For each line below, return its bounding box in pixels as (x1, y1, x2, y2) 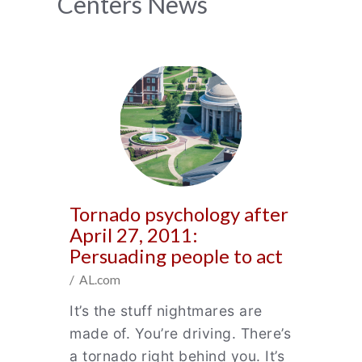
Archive (44, 19, 144, 55)
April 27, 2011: (69, 223, 198, 246)
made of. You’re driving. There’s (69, 325, 291, 342)
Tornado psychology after (69, 202, 288, 225)
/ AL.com (69, 272, 120, 287)
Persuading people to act (69, 244, 287, 267)
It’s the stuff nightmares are (69, 302, 263, 319)
